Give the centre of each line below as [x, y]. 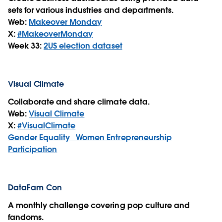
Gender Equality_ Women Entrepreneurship [90, 137]
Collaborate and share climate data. [81, 102]
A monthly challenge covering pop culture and [99, 205]
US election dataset [85, 46]
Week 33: [26, 46]
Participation [33, 149]
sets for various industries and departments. [91, 10]
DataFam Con [36, 187]
